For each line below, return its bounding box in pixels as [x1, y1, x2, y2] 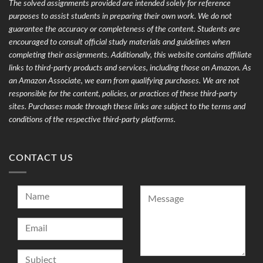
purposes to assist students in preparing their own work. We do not [9, 12, 232, 21]
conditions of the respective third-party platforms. [9, 115, 176, 124]
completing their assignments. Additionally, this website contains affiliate [9, 50, 252, 59]
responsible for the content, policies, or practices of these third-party [9, 89, 237, 98]
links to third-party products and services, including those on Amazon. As [9, 63, 251, 72]
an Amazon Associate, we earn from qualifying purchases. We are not [9, 76, 240, 85]
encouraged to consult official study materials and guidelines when [9, 38, 230, 46]
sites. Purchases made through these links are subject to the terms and [9, 102, 245, 111]
